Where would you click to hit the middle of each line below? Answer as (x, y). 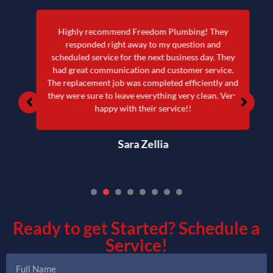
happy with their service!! (136, 108)
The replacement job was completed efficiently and (136, 82)
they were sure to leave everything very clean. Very (136, 95)
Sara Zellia (136, 144)
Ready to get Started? (96, 228)
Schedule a (219, 228)
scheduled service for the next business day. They (136, 57)
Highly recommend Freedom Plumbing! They (136, 31)
